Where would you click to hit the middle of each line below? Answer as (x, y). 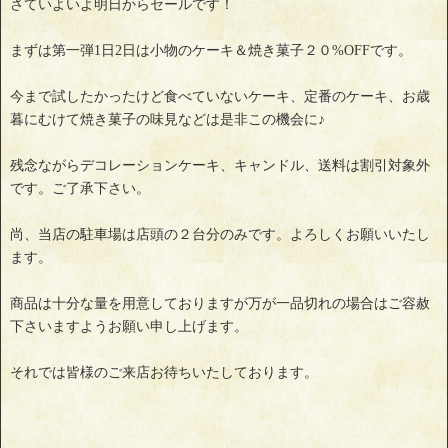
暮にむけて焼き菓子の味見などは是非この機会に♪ (167, 120)
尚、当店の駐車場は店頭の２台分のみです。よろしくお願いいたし (220, 235)
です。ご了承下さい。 (80, 189)
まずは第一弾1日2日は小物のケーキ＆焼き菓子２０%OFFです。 (211, 51)
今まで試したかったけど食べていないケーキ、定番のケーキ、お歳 (220, 97)
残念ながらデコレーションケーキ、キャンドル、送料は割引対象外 (220, 166)
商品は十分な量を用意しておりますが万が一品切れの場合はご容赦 (220, 304)
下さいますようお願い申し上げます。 (129, 327)
